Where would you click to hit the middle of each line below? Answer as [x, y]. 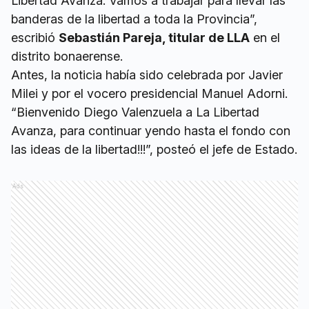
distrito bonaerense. [67, 56]
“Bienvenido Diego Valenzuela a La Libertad [135, 112]
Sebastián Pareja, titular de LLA [154, 38]
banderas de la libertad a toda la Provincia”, [134, 19]
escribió [35, 38]
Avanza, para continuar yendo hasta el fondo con [151, 131]
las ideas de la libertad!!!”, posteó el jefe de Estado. [154, 149]
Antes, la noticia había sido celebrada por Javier [147, 75]
